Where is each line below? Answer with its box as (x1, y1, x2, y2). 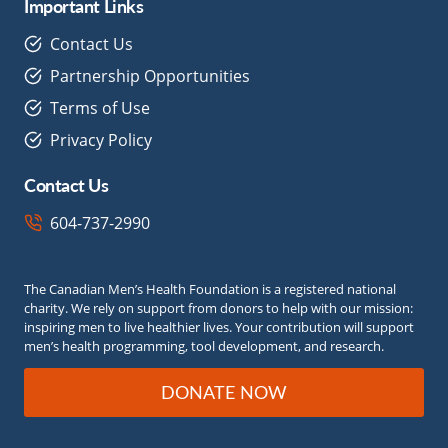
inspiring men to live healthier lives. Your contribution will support (24, 318, 414, 335)
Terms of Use (50, 96, 150, 118)
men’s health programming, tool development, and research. (24, 337, 384, 354)
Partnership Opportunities (50, 64, 250, 86)
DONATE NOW (161, 380, 287, 405)
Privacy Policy (50, 128, 152, 150)
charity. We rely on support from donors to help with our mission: (24, 299, 424, 316)
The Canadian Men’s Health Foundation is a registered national (24, 280, 396, 297)
